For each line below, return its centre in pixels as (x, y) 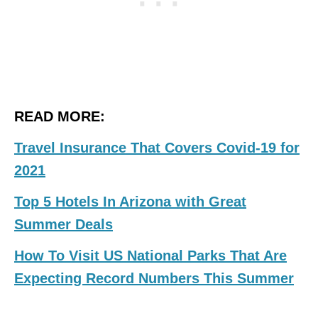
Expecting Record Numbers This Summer (154, 279)
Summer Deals (64, 225)
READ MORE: (60, 117)
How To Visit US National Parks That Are (150, 256)
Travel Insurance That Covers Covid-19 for (157, 148)
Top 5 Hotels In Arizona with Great (130, 202)
